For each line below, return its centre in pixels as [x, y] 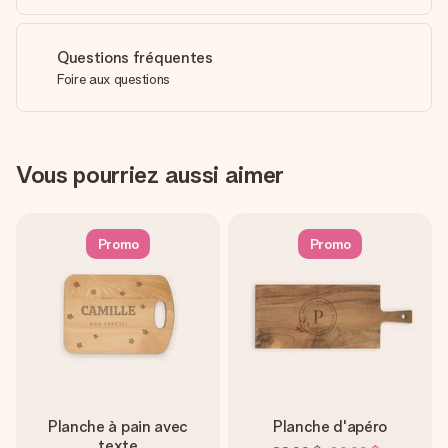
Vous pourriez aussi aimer [150, 174]
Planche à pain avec [118, 426]
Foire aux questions [113, 79]
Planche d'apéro [330, 426]
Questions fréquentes [135, 57]
